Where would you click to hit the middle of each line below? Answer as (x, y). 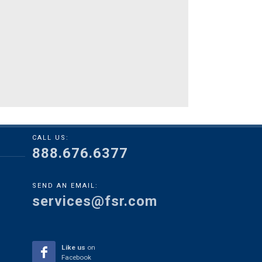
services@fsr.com (95, 201)
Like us (73, 247)
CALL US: (51, 138)
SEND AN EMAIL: (65, 186)
